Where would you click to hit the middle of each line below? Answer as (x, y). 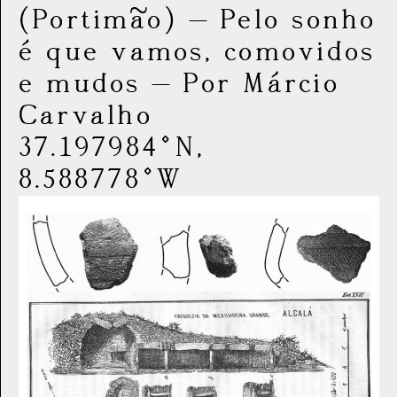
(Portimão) (98, 20)
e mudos (80, 84)
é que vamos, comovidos (197, 52)
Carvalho (86, 116)
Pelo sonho (299, 20)
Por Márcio (261, 84)
